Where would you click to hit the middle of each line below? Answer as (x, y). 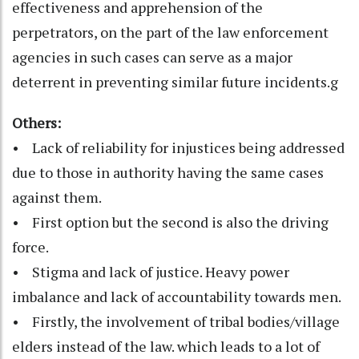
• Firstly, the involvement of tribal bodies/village (176, 322)
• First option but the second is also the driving (170, 222)
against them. (57, 198)
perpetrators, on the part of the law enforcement (170, 32)
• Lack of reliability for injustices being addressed (178, 148)
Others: (38, 123)
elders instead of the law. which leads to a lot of (166, 347)
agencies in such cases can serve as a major (152, 57)
